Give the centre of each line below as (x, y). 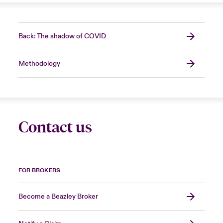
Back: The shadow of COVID (62, 36)
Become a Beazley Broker (58, 196)
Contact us (55, 127)
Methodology (39, 63)
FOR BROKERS (39, 170)
